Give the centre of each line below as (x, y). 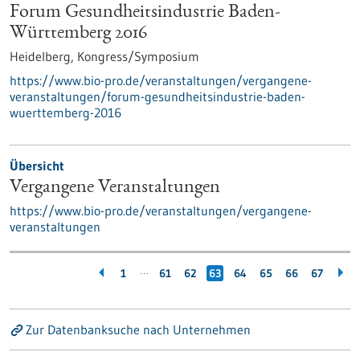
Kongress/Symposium (138, 56)
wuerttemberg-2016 (65, 112)
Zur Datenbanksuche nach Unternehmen (138, 329)
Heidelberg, (43, 56)
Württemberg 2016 (78, 34)
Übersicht (37, 166)
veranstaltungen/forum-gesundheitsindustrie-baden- (157, 96)
